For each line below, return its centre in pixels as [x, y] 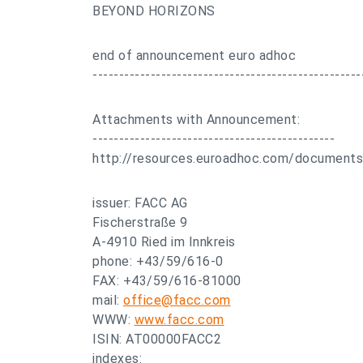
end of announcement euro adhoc [194, 56]
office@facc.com [177, 300]
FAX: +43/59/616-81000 [167, 281]
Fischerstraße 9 [140, 222]
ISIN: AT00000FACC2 [157, 339]
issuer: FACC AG [140, 203]
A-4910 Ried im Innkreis [164, 242]
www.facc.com [179, 320]
